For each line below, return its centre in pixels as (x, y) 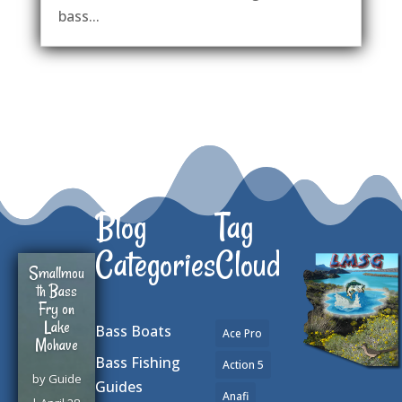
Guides (119, 387)
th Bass (57, 291)
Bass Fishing (138, 363)
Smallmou (57, 273)
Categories (155, 265)
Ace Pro (242, 334)
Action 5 (243, 365)
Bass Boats (133, 332)
